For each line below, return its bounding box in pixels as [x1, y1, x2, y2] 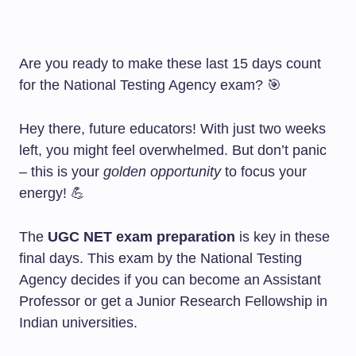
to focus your [221, 164, 307, 180]
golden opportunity [103, 164, 221, 180]
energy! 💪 [19, 185, 85, 201]
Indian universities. [19, 315, 137, 331]
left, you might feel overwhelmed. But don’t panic [19, 142, 327, 158]
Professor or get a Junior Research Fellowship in [19, 293, 327, 309]
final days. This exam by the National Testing [19, 250, 302, 266]
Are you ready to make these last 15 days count [19, 56, 321, 72]
